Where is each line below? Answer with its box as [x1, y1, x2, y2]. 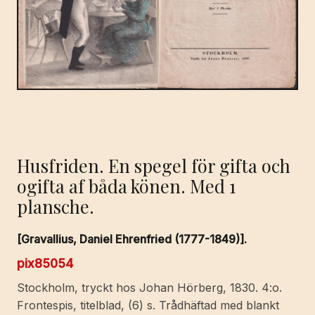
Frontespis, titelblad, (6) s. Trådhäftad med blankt [17, 298, 279, 313]
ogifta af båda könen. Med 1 [17, 173, 236, 198]
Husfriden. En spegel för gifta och [17, 153, 290, 177]
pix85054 [17, 256, 73, 271]
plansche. [17, 193, 94, 218]
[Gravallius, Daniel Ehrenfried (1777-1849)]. [17, 232, 247, 247]
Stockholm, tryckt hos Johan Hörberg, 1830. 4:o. [17, 281, 282, 295]
